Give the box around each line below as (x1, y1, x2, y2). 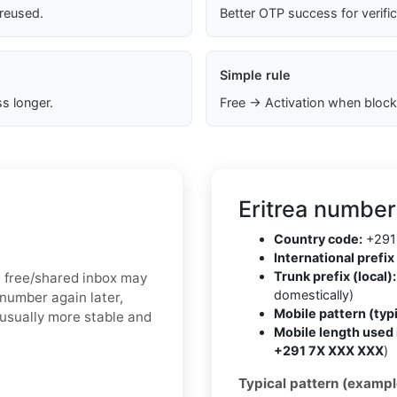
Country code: (274, 231, 362, 247)
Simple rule (219, 67, 291, 83)
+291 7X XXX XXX (274, 343, 384, 359)
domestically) (274, 287, 354, 303)
